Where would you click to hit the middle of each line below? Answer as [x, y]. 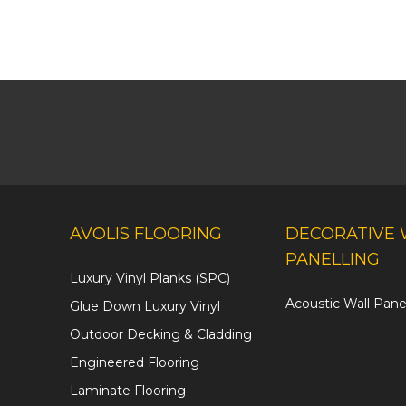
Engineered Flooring [135, 363]
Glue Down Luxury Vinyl [145, 307]
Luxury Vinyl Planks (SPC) [150, 279]
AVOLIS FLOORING [146, 234]
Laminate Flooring [128, 391]
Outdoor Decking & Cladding [161, 335]
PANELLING [333, 260]
